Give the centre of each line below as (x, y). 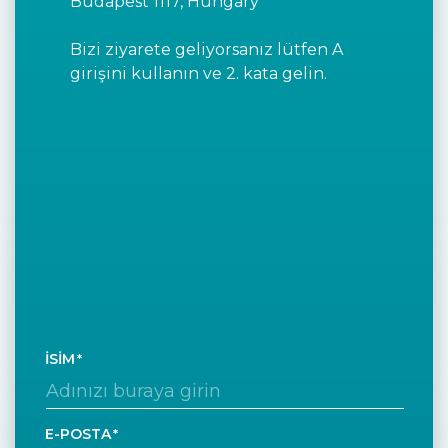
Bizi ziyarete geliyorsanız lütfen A (206, 49)
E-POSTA (78, 434)
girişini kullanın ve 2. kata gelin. (198, 73)
